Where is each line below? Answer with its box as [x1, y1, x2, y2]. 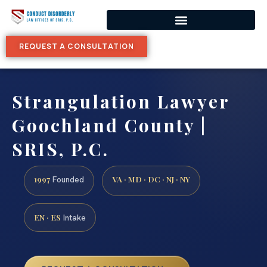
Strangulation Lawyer [12, 89, 229, 113]
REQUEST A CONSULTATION [19, 41, 134, 51]
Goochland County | [12, 113, 207, 137]
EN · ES [34, 212, 61, 223]
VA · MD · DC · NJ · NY [112, 173, 190, 185]
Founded [50, 174, 84, 185]
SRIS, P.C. [12, 137, 109, 161]
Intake [61, 212, 86, 223]
